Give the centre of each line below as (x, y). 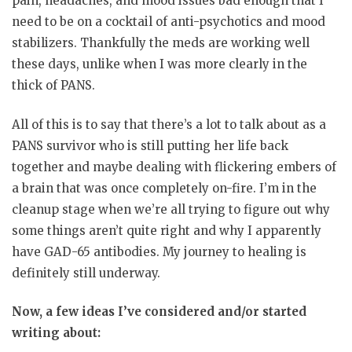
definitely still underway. (86, 273)
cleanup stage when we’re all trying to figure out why (171, 209)
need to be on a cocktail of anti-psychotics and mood (169, 22)
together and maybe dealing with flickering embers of (174, 167)
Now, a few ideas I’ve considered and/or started (159, 312)
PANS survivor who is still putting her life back (150, 145)
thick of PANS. (53, 86)
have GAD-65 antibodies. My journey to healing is (159, 251)
